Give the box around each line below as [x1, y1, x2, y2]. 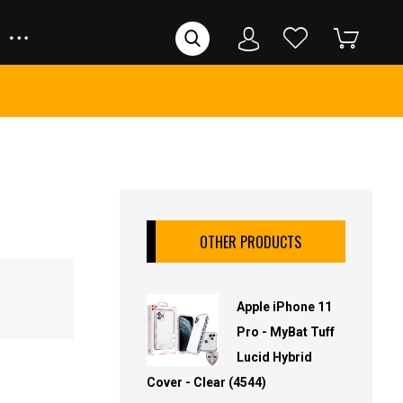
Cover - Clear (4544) [147, 375, 267, 390]
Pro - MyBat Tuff [237, 325, 336, 339]
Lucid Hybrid [237, 350, 313, 364]
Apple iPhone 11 [237, 300, 333, 314]
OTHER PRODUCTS [200, 231, 302, 253]
